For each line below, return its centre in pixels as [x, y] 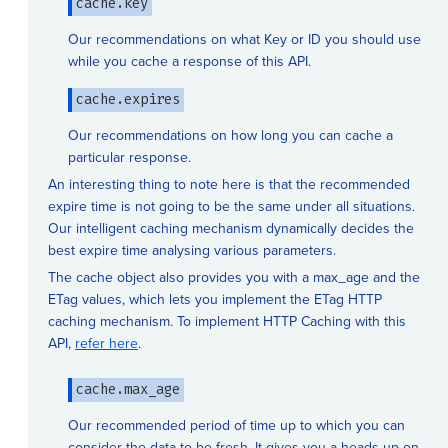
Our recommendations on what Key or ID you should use [244, 39]
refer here [106, 343]
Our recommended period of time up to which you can [236, 425]
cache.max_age [128, 389]
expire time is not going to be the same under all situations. [231, 206]
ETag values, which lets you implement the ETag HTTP [215, 299]
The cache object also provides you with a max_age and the [234, 277]
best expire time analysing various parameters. [192, 250]
